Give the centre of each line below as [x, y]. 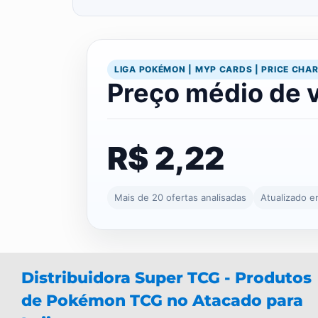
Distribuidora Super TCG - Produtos [166, 278]
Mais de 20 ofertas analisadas [180, 198]
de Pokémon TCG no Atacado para [162, 301]
